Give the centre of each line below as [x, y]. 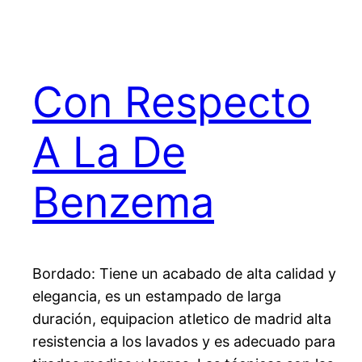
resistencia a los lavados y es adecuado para [184, 342]
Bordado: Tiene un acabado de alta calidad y [184, 274]
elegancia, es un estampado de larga [157, 297]
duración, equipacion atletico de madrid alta [182, 319]
